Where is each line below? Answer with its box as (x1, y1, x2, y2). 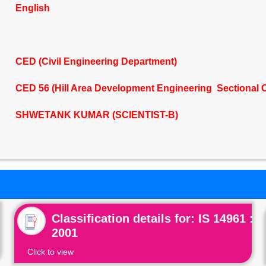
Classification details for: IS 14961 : (52, 212, 254, 225)
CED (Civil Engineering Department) (15, 56, 177, 66)
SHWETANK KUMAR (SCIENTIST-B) (15, 110, 178, 120)
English (15, 3, 50, 13)
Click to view (27, 247, 74, 256)
